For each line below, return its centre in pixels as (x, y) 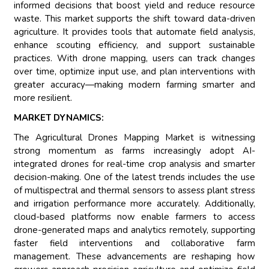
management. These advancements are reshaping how (134, 257)
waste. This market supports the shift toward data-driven (134, 19)
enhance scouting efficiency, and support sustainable (134, 45)
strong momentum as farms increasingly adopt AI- (134, 151)
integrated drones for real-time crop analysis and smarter (134, 164)
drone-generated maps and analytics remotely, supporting (134, 230)
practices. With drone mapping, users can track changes (134, 59)
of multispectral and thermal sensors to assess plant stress (134, 191)
